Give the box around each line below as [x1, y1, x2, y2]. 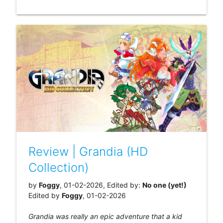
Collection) [28, 160, 89, 175]
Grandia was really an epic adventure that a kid [28, 212, 182, 221]
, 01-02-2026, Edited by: [59, 180, 142, 189]
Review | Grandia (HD [28, 144, 148, 159]
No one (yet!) [142, 180, 187, 189]
